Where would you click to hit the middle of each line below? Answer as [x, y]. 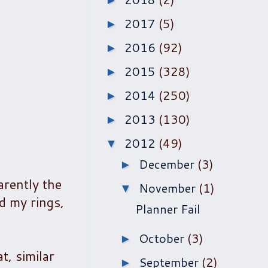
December [168, 164]
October [163, 238]
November [169, 188]
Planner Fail [168, 209]
